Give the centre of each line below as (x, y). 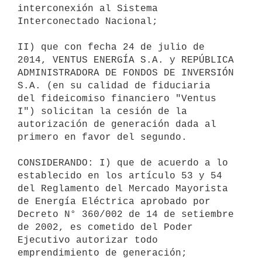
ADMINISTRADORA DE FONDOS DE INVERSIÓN (126, 73)
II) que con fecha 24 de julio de (111, 47)
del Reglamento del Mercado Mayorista (123, 189)
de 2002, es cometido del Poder (105, 227)
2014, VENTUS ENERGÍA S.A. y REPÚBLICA (126, 60)
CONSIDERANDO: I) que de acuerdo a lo (123, 163)
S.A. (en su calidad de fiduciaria (114, 86)
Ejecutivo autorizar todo (88, 240)
